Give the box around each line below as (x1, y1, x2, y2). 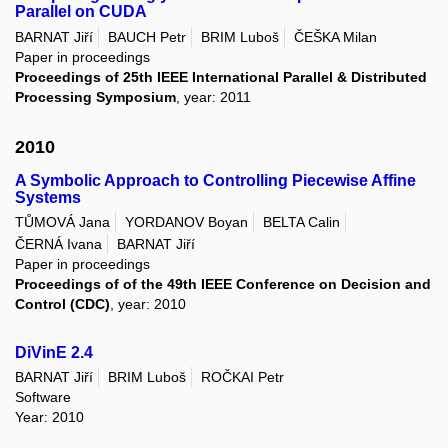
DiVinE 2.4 (15, 343, 93, 361)
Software (15, 388, 71, 405)
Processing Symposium (15, 88, 176, 105)
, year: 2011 (176, 88, 251, 105)
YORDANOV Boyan (125, 214, 248, 231)
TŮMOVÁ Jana (15, 214, 110, 231)
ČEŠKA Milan (294, 28, 377, 45)
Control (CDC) (15, 295, 110, 312)
